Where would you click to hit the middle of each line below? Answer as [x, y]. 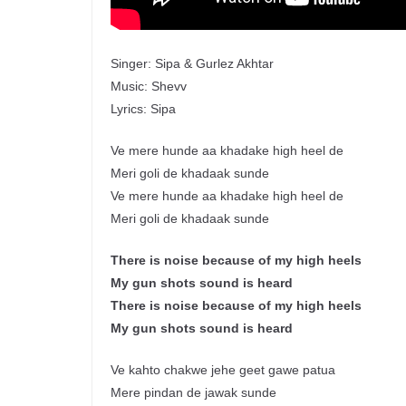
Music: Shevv [149, 87]
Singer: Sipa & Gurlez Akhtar [192, 64]
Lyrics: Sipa [145, 109]
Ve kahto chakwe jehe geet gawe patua [223, 370]
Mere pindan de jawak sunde [193, 393]
